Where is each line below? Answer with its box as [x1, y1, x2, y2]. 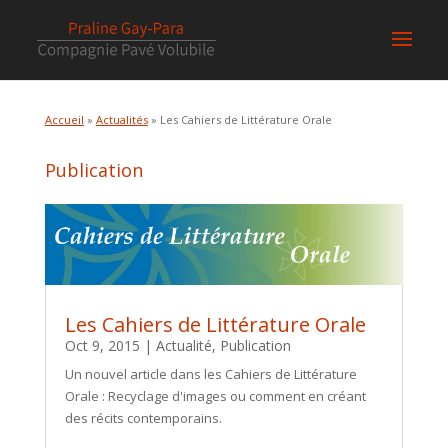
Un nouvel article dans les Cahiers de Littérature [64, 364, 357, 383]
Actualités [95, 112, 148, 127]
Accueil [44, 112, 84, 127]
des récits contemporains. [64, 408, 222, 427]
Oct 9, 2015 [64, 335, 140, 355]
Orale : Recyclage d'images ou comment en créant [64, 386, 366, 405]
